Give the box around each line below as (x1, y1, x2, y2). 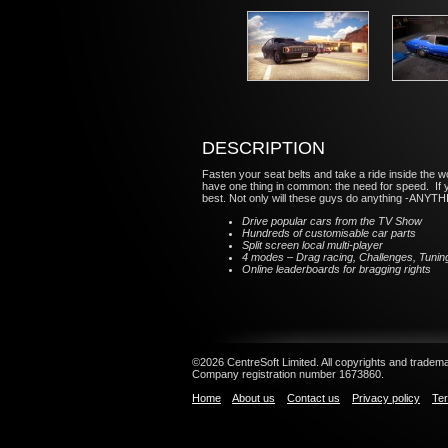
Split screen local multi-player (242, 239, 383, 251)
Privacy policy (352, 392, 420, 404)
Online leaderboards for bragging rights (242, 263, 431, 275)
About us (232, 392, 275, 404)
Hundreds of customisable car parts (242, 227, 416, 239)
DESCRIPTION (202, 138, 325, 158)
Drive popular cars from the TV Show (242, 215, 422, 227)
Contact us (287, 392, 340, 404)
